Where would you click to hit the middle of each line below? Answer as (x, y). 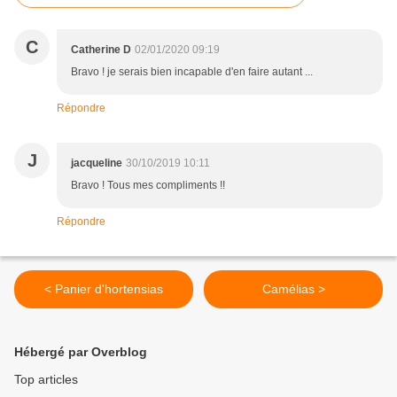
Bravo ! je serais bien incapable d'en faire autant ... (192, 72)
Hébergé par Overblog (81, 352)
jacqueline (97, 163)
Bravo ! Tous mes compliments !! (148, 186)
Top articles (46, 380)
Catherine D (101, 50)
